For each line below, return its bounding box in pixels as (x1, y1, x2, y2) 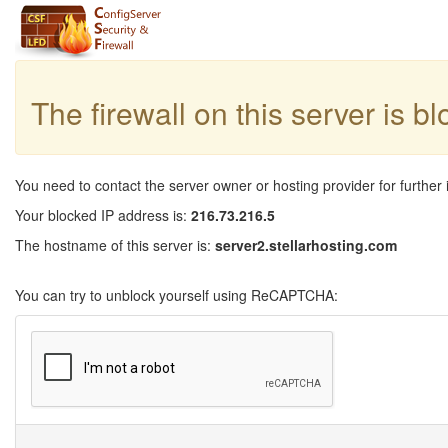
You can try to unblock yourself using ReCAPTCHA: (15, 285, 338, 305)
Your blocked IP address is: (15, 205, 191, 225)
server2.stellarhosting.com (215, 235, 397, 255)
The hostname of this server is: (15, 235, 215, 255)
